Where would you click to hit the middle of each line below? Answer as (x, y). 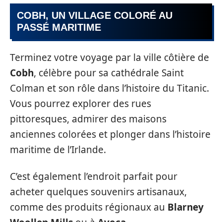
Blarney (186, 207)
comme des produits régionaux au (89, 207)
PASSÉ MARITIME (59, 27)
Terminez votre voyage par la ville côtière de (110, 58)
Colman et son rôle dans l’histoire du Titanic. (110, 88)
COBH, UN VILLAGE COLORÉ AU (95, 15)
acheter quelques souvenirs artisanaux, (98, 192)
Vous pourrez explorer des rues (81, 104)
